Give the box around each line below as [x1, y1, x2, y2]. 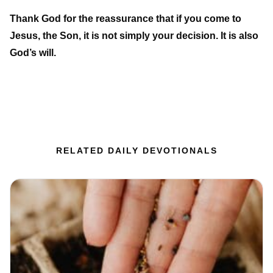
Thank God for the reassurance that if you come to [10, 13, 241, 24]
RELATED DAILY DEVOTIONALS [55, 146, 218, 156]
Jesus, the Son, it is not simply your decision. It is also [10, 30, 258, 41]
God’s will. [10, 48, 56, 58]
